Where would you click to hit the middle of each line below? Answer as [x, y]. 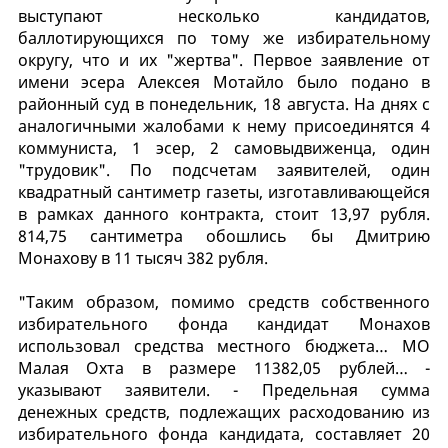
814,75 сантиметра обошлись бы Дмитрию [224, 235]
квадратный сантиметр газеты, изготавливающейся [224, 191]
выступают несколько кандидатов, [224, 15]
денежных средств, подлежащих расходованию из [224, 411]
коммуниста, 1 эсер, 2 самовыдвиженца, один [224, 147]
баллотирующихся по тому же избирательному [224, 37]
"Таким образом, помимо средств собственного [224, 301]
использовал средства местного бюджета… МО [224, 345]
